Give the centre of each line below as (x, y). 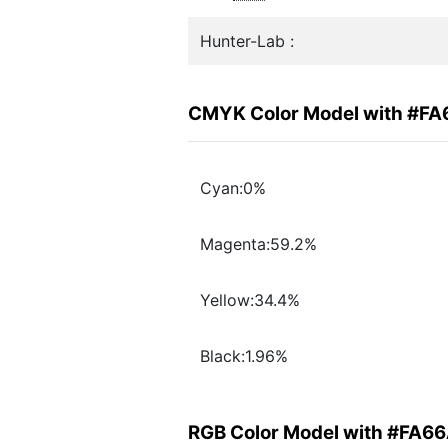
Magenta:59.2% (258, 244)
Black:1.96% (244, 356)
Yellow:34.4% (250, 300)
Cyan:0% (233, 188)
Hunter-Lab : (247, 41)
